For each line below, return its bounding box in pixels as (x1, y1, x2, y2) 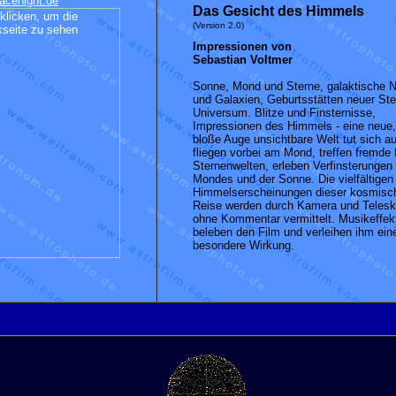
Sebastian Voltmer (193, 53, 293, 66)
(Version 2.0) (193, 20, 244, 30)
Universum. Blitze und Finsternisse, (193, 106, 376, 119)
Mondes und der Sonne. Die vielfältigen (193, 172, 393, 186)
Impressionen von (193, 40, 292, 53)
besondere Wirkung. (193, 239, 294, 252)
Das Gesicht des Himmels (193, 4, 364, 19)
